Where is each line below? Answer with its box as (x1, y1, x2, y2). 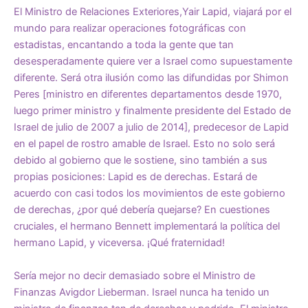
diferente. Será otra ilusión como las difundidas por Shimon (14, 71, 289, 85)
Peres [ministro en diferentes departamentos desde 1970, (14, 88, 282, 101)
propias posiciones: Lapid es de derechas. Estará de (14, 170, 257, 184)
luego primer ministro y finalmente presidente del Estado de (14, 104, 291, 118)
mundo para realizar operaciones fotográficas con (14, 22, 246, 35)
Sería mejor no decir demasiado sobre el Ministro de (14, 269, 255, 282)
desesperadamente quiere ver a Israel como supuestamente (14, 55, 292, 68)
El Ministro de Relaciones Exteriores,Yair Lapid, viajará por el (14, 5, 291, 19)
